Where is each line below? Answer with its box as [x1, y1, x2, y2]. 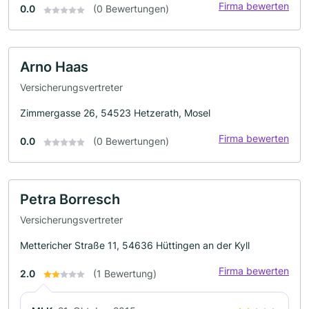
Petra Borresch [20, 190, 120, 208]
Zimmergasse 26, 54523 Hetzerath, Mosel [20, 106, 210, 119]
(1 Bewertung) [93, 267, 157, 279]
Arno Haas [20, 59, 88, 76]
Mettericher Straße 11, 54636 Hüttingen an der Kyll [20, 239, 250, 251]
